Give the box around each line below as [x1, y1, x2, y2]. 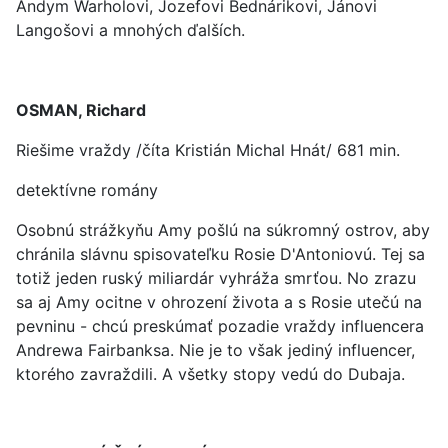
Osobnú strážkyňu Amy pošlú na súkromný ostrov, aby [16, 220, 430, 240]
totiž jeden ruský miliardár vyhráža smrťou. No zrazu [16, 268, 416, 288]
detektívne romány [16, 180, 158, 200]
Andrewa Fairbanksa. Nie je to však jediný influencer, [16, 340, 415, 360]
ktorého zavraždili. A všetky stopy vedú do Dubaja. [16, 364, 405, 384]
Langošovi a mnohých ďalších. [16, 20, 245, 40]
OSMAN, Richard [16, 100, 146, 120]
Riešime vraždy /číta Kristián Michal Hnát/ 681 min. [16, 140, 400, 160]
